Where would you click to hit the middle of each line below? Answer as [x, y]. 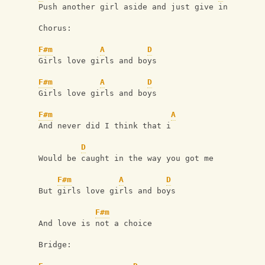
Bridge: [55, 245]
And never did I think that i [105, 126]
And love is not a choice [95, 224]
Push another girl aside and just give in [133, 7]
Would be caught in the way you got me [126, 159]
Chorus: [55, 28]
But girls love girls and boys [107, 191]
